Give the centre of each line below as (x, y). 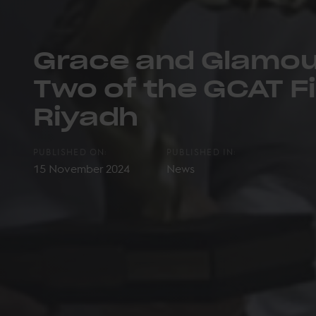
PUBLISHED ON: (71, 151)
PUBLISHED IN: (202, 151)
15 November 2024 (81, 168)
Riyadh (86, 115)
